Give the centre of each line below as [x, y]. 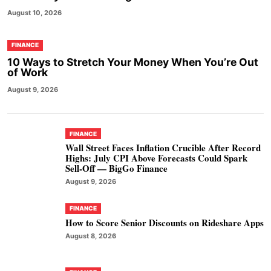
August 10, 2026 [34, 12]
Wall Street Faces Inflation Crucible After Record [163, 148]
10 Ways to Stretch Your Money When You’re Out [133, 62]
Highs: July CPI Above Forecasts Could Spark [156, 158]
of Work [28, 72]
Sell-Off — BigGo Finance [116, 168]
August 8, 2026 [91, 236]
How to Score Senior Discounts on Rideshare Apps [165, 222]
